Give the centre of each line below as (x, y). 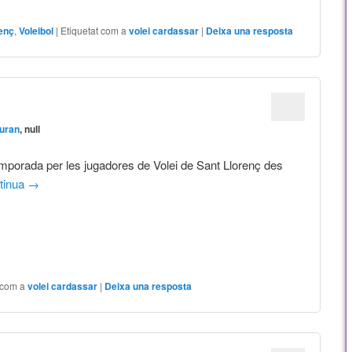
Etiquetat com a (94, 30)
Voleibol (37, 30)
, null (30, 129)
